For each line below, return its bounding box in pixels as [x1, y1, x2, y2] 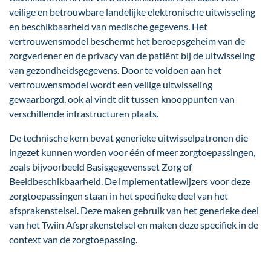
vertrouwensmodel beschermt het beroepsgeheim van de [9, 35, 245, 47]
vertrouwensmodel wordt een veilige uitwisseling [9, 79, 212, 91]
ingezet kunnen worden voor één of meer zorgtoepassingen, [9, 146, 255, 158]
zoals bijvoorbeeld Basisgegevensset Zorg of [9, 161, 192, 173]
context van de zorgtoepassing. [9, 233, 137, 246]
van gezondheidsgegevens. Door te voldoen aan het [9, 64, 221, 76]
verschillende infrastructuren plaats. [9, 108, 158, 120]
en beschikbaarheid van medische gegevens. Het [9, 21, 207, 33]
